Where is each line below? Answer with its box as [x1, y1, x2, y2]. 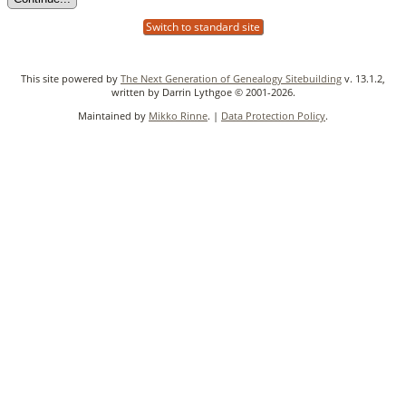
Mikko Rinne [149, 108, 208, 122]
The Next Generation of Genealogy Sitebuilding [121, 71, 342, 85]
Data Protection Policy [221, 108, 325, 122]
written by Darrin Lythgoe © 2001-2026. [111, 84, 295, 99]
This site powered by [21, 71, 121, 85]
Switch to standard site [142, 18, 263, 34]
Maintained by [78, 108, 149, 122]
